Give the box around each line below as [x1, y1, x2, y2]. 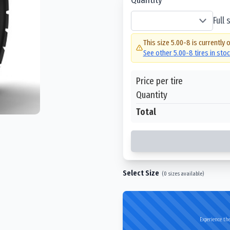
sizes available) [167, 169, 204, 177]
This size [143, 38, 171, 47]
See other [143, 48, 174, 57]
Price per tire [136, 74, 183, 87]
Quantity [136, 88, 167, 101]
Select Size [123, 168, 159, 178]
